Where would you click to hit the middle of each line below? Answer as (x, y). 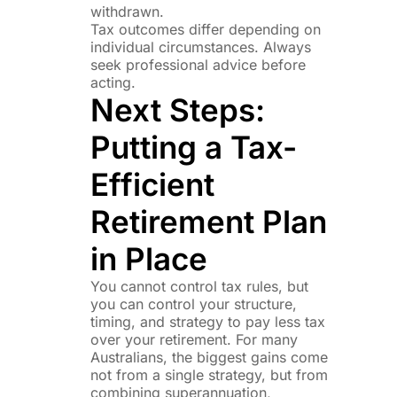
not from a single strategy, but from (209, 374)
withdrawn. (127, 11)
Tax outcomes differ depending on (205, 29)
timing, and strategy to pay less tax (207, 321)
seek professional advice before (198, 64)
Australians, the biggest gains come (209, 357)
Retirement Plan (208, 221)
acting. (113, 82)
